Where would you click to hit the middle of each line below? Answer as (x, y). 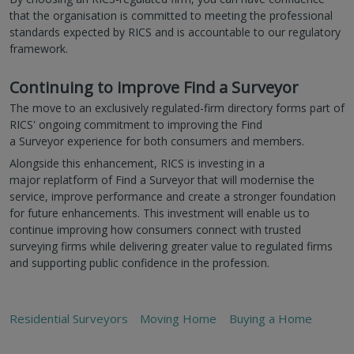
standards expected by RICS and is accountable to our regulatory (175, 32)
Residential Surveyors (69, 318)
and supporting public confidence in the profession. (139, 262)
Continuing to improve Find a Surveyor (154, 87)
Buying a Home (270, 318)
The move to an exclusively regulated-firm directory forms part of (177, 107)
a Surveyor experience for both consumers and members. (157, 141)
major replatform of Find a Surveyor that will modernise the (162, 179)
